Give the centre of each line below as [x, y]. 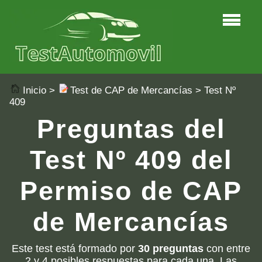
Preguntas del [131, 128]
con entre [227, 248]
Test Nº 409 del [131, 159]
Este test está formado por [75, 248]
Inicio [35, 90]
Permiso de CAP [131, 190]
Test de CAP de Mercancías [131, 90]
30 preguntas [171, 248]
